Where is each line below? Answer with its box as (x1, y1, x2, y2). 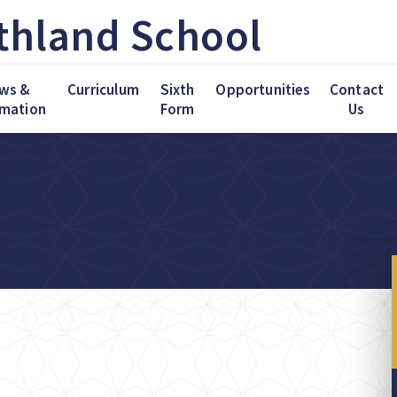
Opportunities (215, 80, 311, 99)
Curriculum (67, 80, 139, 99)
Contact (329, 80, 385, 99)
